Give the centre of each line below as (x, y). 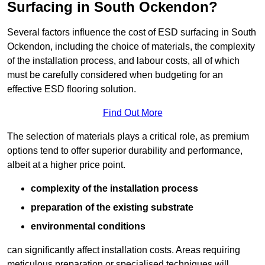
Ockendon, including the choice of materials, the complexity (131, 47)
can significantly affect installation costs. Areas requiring (124, 250)
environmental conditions (88, 227)
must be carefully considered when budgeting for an (115, 75)
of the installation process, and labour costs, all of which (123, 61)
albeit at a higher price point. (66, 165)
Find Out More (132, 113)
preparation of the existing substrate (112, 208)
